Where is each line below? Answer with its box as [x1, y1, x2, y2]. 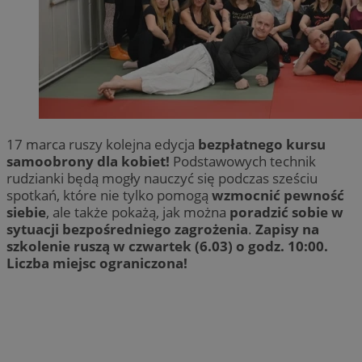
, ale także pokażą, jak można [46, 202, 229, 221]
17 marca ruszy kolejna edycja [6, 134, 198, 154]
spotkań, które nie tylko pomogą [6, 185, 212, 204]
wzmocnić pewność [212, 185, 344, 204]
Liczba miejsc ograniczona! [6, 253, 187, 272]
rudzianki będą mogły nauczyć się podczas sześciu [6, 168, 318, 187]
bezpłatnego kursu [198, 134, 326, 154]
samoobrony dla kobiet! [6, 151, 170, 170]
